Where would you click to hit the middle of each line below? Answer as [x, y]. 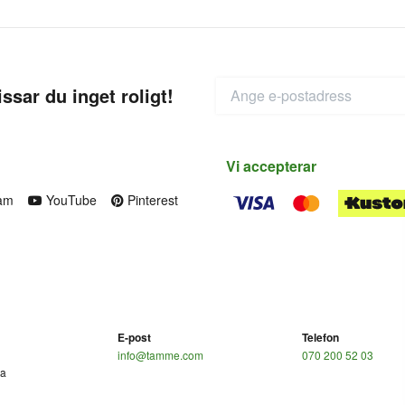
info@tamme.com [160, 354]
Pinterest [151, 199]
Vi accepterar [271, 165]
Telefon [320, 337]
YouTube [70, 199]
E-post [134, 337]
